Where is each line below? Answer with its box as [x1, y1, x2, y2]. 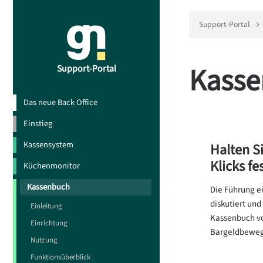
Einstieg [23, 117, 52, 130]
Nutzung [31, 235, 58, 246]
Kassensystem [23, 139, 73, 151]
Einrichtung [31, 218, 68, 229]
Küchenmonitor [23, 160, 80, 173]
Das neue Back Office [23, 96, 97, 109]
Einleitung [31, 201, 62, 212]
